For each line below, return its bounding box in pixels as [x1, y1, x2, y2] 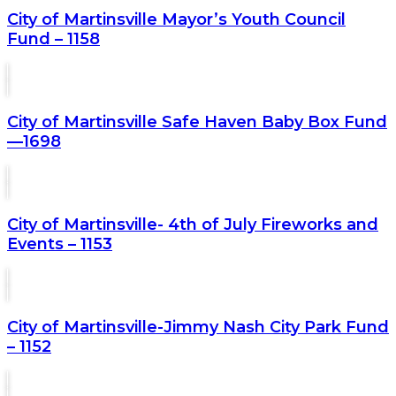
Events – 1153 [7, 233, 112, 254]
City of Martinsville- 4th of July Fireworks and [7, 214, 378, 234]
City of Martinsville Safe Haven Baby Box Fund [7, 111, 387, 132]
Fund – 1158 [7, 28, 100, 49]
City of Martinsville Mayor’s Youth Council [7, 9, 346, 29]
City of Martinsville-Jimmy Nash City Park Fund [7, 316, 389, 337]
